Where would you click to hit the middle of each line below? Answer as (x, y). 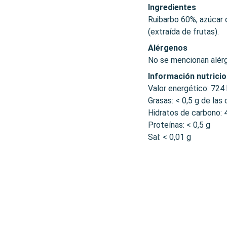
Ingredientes (172, 7)
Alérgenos (168, 48)
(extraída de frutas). (183, 32)
